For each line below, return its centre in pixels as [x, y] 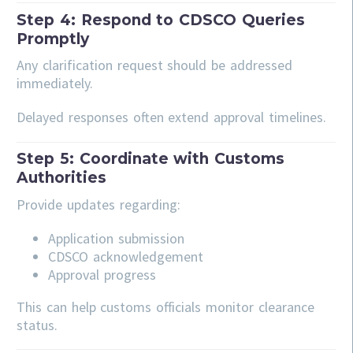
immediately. [55, 84]
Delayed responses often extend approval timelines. [171, 117]
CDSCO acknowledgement [126, 256]
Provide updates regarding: [98, 204]
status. [37, 325]
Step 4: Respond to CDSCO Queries [161, 20]
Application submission [116, 238]
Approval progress [102, 274]
